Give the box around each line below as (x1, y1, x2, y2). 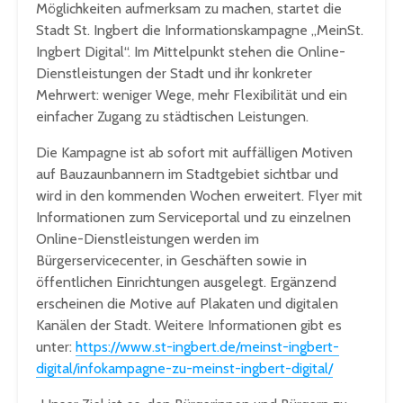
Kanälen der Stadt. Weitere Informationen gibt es (36, 317, 342, 335)
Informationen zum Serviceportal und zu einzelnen (36, 209, 351, 227)
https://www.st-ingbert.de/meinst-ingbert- (76, 338, 339, 356)
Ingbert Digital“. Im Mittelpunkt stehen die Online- (36, 43, 345, 61)
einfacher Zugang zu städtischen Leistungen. (36, 108, 309, 126)
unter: (36, 338, 76, 356)
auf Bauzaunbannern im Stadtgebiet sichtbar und (36, 166, 338, 184)
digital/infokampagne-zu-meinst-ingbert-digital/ (36, 360, 333, 378)
